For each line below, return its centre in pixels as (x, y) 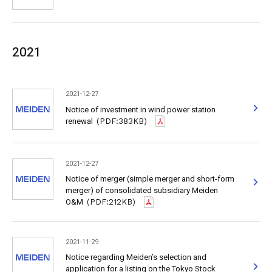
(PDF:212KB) (111, 202)
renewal (79, 121)
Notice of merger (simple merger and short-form (150, 179)
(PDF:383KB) (122, 121)
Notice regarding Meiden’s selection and (136, 257)
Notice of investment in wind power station (140, 109)
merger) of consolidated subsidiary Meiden (141, 191)
